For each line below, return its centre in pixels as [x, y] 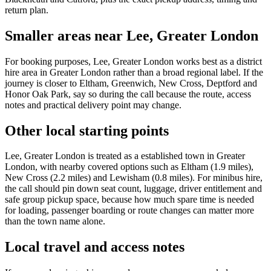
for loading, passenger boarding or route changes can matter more [129, 211]
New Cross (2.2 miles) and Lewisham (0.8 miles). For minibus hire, [134, 178]
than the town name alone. [55, 221]
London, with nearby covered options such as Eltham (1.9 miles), [129, 167]
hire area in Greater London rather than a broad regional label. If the [134, 72]
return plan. [27, 10]
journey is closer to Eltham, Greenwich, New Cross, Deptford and [131, 83]
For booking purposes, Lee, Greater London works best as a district [133, 61]
